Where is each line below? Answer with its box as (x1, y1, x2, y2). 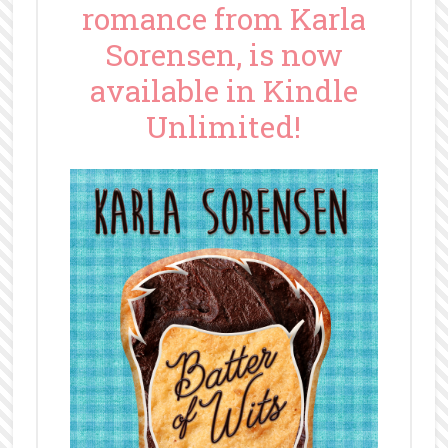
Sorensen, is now (104, 34, 343, 74)
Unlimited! (146, 106, 302, 146)
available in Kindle (89, 70, 358, 110)
